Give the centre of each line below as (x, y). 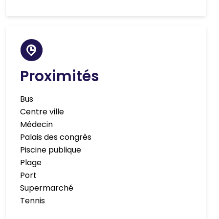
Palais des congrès (56, 137)
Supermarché (47, 188)
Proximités (60, 77)
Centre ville (42, 112)
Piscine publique (51, 150)
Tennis (33, 201)
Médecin (37, 125)
